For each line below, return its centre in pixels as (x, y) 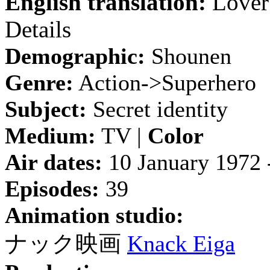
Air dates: (54, 162)
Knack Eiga (181, 243)
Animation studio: (94, 215)
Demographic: (75, 56)
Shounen (188, 56)
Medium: (50, 136)
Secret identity (157, 109)
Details (38, 29)
